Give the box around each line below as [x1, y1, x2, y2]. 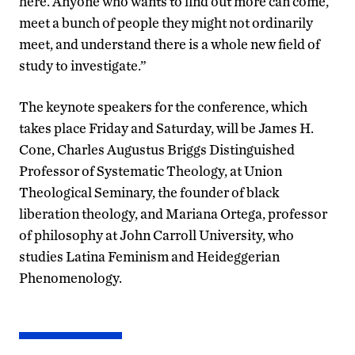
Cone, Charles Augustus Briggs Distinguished [19, 140, 295, 158]
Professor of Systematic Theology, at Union [19, 162, 282, 179]
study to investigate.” [19, 56, 147, 74]
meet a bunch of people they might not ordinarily [19, 13, 313, 31]
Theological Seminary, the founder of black [19, 183, 279, 200]
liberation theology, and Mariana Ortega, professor [19, 204, 327, 222]
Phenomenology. [19, 269, 122, 286]
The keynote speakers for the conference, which [19, 97, 307, 115]
